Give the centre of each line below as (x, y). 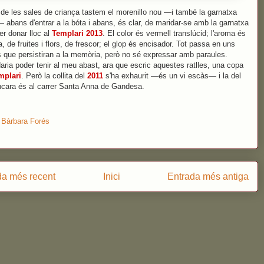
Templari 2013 (77, 33)
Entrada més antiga (208, 176)
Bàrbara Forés (25, 121)
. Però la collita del (54, 76)
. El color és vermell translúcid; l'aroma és (174, 33)
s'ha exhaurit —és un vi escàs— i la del (173, 76)
